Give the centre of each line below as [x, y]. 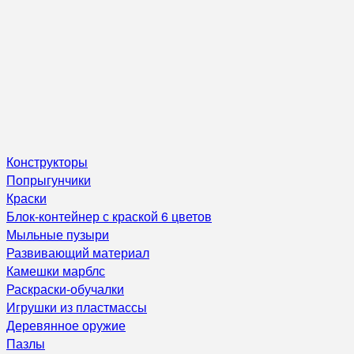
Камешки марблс [56, 271]
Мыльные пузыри [58, 234]
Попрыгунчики [49, 180]
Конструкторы [47, 162]
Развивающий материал [78, 252]
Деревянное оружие [66, 325]
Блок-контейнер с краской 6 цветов [109, 216]
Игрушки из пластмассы [77, 307]
